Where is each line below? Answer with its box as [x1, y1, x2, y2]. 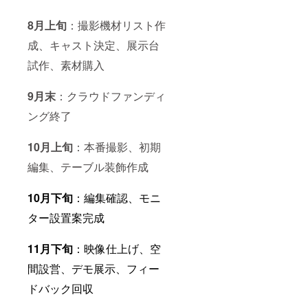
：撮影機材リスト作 [67, 16, 166, 33]
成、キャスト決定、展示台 [27, 36, 159, 53]
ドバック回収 [27, 280, 93, 296]
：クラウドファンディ [56, 87, 166, 104]
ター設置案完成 [27, 209, 104, 225]
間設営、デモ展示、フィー [27, 260, 159, 276]
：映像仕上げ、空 [73, 240, 161, 256]
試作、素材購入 [27, 56, 104, 73]
